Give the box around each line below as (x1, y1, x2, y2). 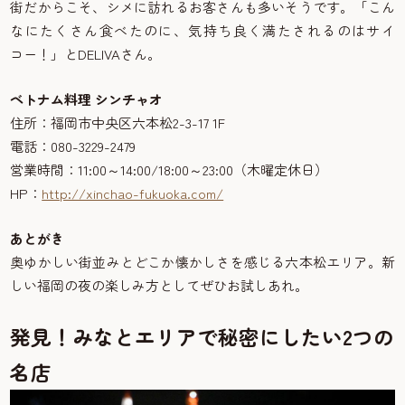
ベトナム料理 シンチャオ (10, 89, 164, 109)
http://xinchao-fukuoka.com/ (42, 184, 224, 203)
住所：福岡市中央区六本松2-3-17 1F (10, 113, 226, 133)
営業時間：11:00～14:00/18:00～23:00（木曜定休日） (10, 160, 329, 180)
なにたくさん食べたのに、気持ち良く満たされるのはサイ (10, 21, 395, 41)
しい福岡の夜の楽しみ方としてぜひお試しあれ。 (10, 276, 309, 296)
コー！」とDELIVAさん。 (10, 44, 162, 64)
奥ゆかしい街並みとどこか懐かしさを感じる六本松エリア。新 (10, 252, 395, 272)
